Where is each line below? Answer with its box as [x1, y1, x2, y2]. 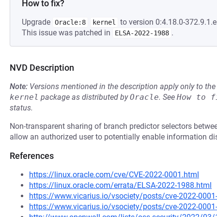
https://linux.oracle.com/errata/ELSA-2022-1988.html [29, 181, 212, 190]
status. [10, 103, 33, 112]
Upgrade [22, 17, 52, 27]
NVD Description [10, 62, 74, 73]
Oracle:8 [55, 18, 86, 26]
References [10, 151, 54, 161]
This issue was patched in [22, 28, 112, 37]
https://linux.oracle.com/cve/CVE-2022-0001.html [29, 170, 199, 179]
